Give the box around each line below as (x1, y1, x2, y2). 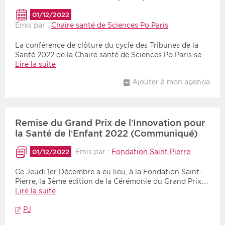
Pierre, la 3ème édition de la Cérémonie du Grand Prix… (15, 177, 208, 186)
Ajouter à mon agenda (132, 78, 210, 86)
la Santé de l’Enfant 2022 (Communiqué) (15, 128, 198, 139)
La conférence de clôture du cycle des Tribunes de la (15, 41, 198, 50)
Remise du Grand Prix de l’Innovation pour (15, 118, 205, 129)
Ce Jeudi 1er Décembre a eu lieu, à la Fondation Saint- (15, 168, 202, 176)
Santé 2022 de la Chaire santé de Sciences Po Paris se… (15, 51, 208, 59)
